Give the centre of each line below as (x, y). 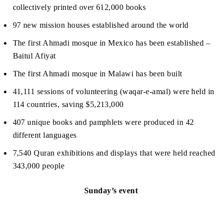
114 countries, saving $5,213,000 (68, 105)
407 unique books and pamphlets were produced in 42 (103, 122)
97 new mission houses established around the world (101, 25)
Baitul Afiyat (34, 56)
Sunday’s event (111, 191)
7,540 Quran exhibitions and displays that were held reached (114, 153)
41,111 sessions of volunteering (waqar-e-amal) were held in (113, 92)
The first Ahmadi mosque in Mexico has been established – (111, 43)
